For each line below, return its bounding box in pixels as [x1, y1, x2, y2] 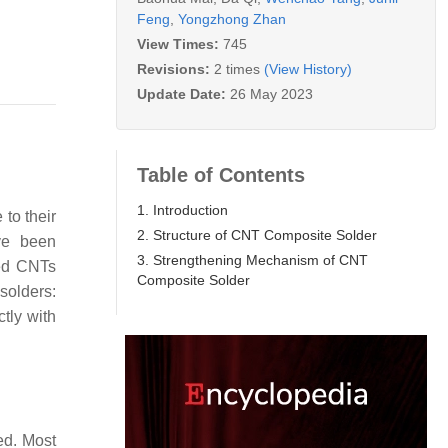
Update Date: [137, 85, 230, 102]
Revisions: [137, 60, 214, 77]
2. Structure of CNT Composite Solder [137, 226, 377, 243]
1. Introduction [137, 201, 228, 218]
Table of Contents [137, 163, 305, 186]
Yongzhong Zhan [178, 10, 286, 27]
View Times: [137, 35, 223, 52]
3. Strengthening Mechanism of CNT [137, 251, 368, 268]
